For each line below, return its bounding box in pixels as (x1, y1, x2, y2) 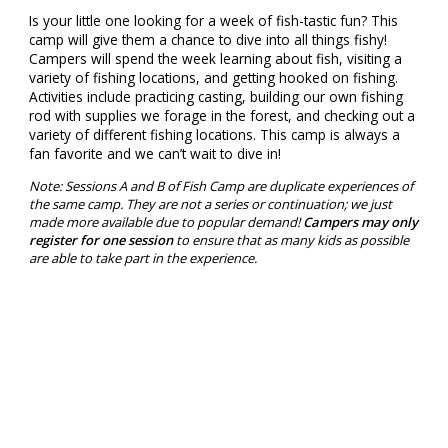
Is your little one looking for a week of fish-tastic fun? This (28, 11, 398, 31)
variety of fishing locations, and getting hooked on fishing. (28, 68, 398, 88)
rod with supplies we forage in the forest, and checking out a (28, 106, 415, 126)
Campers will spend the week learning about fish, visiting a (28, 49, 402, 69)
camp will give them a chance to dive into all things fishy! (28, 30, 387, 50)
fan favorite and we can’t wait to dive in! (28, 144, 281, 164)
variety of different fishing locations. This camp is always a (28, 125, 400, 145)
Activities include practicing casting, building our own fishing (28, 87, 403, 107)
